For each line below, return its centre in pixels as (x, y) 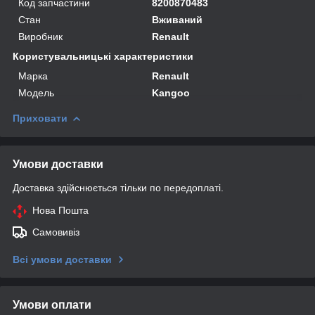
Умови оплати (52, 304)
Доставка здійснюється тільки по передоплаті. (118, 187)
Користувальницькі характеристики (103, 56)
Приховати (40, 118)
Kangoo (171, 92)
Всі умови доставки (62, 259)
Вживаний (178, 19)
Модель (36, 92)
